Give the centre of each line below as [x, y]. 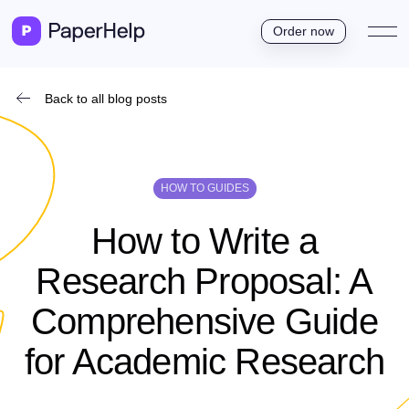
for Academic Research [204, 362]
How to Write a [204, 241]
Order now [304, 31]
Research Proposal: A [204, 281]
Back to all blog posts [106, 99]
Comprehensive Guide [204, 321]
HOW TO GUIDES [204, 188]
